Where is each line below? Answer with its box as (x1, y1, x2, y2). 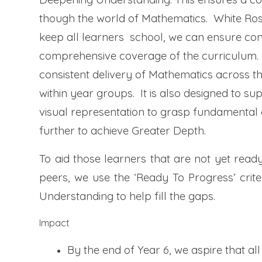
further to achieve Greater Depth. (39, 123, 206, 138)
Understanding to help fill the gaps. (39, 189, 216, 204)
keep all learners (39, 30, 130, 44)
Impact (39, 217, 70, 229)
